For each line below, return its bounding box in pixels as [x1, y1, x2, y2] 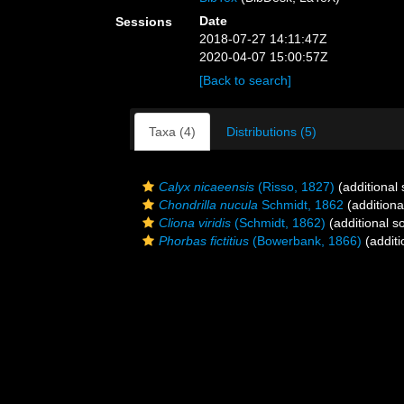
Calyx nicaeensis [159, 179, 254, 194]
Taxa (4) [149, 124, 196, 139]
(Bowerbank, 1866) [249, 234, 362, 248]
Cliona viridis [159, 216, 231, 230]
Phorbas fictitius [159, 234, 249, 248]
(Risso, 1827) [254, 179, 335, 194]
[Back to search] [199, 73, 292, 87]
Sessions [115, 14, 173, 29]
